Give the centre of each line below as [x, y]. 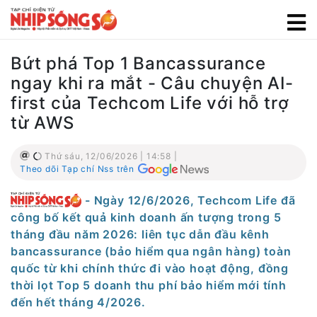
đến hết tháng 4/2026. [78, 302]
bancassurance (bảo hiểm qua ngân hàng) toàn [151, 251]
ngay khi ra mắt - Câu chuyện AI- [152, 83]
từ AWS [42, 123]
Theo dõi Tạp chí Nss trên [77, 169]
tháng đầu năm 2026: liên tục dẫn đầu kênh [140, 234]
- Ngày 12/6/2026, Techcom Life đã [190, 200]
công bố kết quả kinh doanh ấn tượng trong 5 [146, 217]
